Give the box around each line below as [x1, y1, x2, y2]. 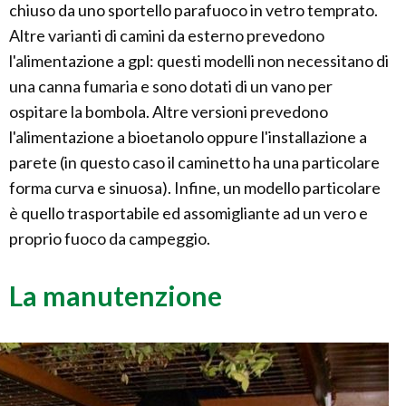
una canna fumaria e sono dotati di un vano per [9, 75, 333, 96]
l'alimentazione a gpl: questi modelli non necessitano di [9, 50, 389, 71]
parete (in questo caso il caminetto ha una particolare [9, 151, 380, 172]
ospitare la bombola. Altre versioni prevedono [9, 101, 328, 121]
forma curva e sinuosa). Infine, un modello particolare [9, 177, 381, 198]
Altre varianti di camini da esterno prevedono [9, 24, 324, 45]
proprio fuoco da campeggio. [9, 227, 210, 248]
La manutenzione [9, 278, 222, 312]
